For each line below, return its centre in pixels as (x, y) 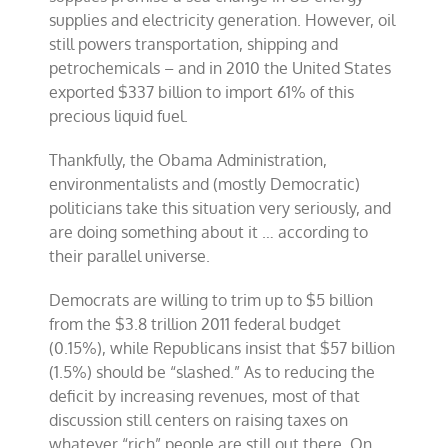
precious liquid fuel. (119, 116)
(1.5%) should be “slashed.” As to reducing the (212, 372)
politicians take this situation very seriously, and (220, 208)
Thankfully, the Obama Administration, (188, 160)
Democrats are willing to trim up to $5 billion (211, 300)
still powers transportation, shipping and (194, 44)
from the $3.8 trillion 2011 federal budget (195, 324)
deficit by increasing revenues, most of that (205, 396)
